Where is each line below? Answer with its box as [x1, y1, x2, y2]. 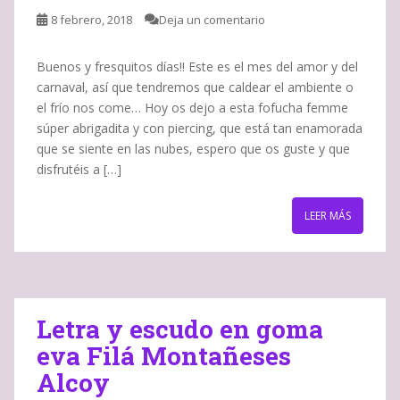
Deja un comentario [159, 11, 265, 28]
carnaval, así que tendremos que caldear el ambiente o [37, 78, 354, 96]
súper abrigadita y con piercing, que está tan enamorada [37, 119, 362, 137]
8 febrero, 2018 [51, 11, 132, 28]
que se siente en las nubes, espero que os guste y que [37, 139, 350, 157]
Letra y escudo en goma [37, 312, 323, 346]
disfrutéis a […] [37, 160, 121, 178]
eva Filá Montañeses [37, 338, 291, 372]
